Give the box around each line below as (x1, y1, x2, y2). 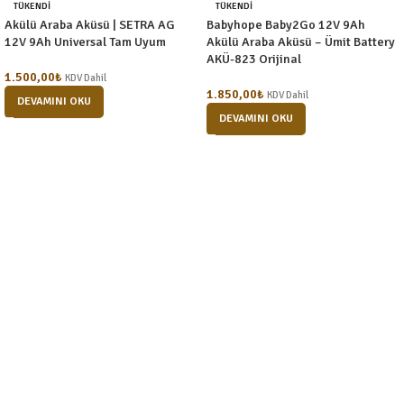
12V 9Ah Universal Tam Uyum (5, 33, 166, 50)
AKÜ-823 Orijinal (207, 50, 301, 67)
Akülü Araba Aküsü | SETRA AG (5, 16, 175, 32)
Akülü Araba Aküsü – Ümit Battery (207, 33, 395, 50)
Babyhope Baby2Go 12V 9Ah (207, 16, 365, 32)
